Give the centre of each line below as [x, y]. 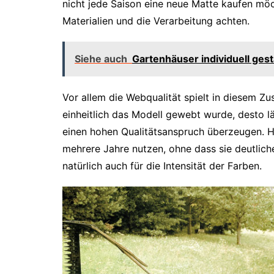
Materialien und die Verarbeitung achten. [156, 20]
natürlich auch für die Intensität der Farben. [162, 165]
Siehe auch [101, 58]
